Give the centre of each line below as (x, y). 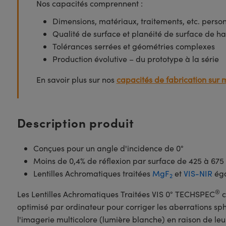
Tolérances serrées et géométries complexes (133, 46)
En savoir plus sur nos (76, 79)
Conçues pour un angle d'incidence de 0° (108, 148)
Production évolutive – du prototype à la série (135, 59)
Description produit (75, 122)
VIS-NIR (198, 173)
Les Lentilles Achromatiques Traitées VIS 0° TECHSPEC (116, 194)
